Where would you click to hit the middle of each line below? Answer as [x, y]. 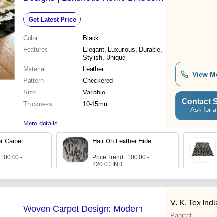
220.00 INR [108, 164]
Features [36, 50]
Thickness [38, 104]
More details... [43, 124]
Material [34, 69]
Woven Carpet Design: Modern [83, 209]
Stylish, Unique [104, 58]
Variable [94, 93]
